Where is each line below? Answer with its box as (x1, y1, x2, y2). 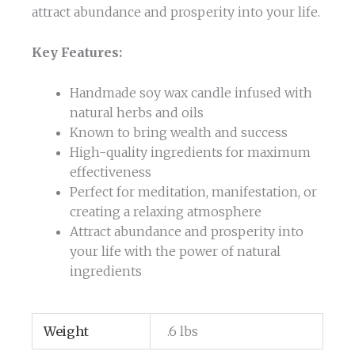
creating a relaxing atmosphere (70, 203, 261, 219)
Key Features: (32, 44, 122, 61)
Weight (44, 323, 90, 339)
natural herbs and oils (70, 104, 204, 120)
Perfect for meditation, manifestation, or (70, 183, 317, 200)
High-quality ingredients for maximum (70, 143, 311, 160)
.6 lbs (167, 323, 199, 339)
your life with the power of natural (70, 242, 281, 259)
